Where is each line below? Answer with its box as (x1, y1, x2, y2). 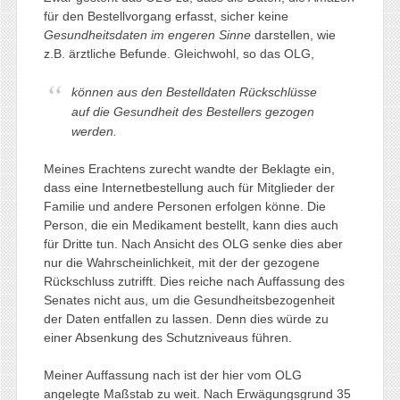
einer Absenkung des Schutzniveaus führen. (43, 329, 292, 345)
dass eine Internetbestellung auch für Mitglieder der (43, 179, 335, 195)
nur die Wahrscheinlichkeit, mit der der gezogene (43, 254, 320, 270)
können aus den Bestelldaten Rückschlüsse (71, 84, 317, 99)
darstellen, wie (250, 27, 336, 42)
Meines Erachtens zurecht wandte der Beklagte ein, (43, 161, 335, 176)
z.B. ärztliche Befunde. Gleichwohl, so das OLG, (43, 46, 314, 61)
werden (71, 123, 113, 138)
